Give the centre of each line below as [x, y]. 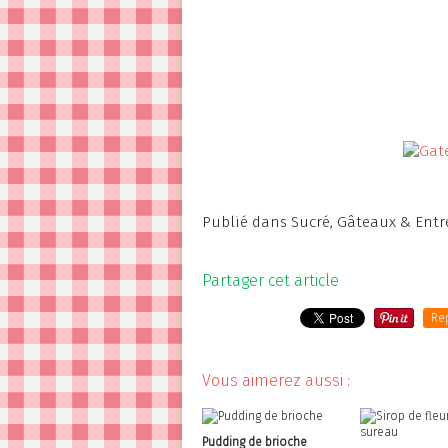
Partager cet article [270, 280]
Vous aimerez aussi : [276, 380]
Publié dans [244, 222]
